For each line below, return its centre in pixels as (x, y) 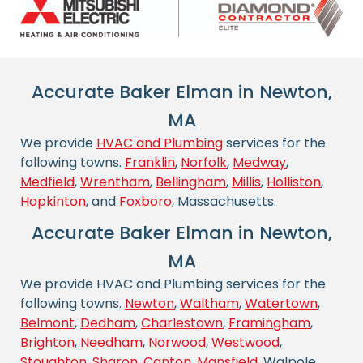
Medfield (47, 181)
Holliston (294, 181)
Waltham (209, 303)
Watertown (281, 303)
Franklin (150, 162)
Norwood (177, 342)
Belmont (47, 322)
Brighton (47, 342)
